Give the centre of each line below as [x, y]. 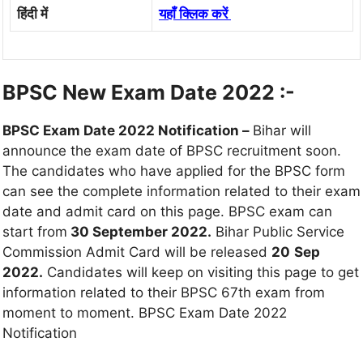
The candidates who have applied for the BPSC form [174, 171]
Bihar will [282, 131]
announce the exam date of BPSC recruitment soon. [172, 151]
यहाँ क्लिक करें [193, 13]
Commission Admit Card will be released [137, 252]
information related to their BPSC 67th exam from [164, 293]
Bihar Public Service [278, 232]
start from [35, 232]
